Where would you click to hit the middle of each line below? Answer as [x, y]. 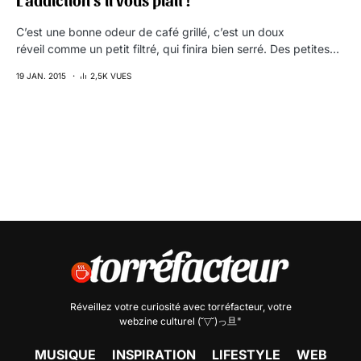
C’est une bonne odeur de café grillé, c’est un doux [150, 32]
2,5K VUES [111, 76]
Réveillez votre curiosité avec [139, 307]
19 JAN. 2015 [41, 76]
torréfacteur [235, 307]
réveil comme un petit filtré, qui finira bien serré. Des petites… [178, 49]
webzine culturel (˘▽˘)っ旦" [180, 321]
